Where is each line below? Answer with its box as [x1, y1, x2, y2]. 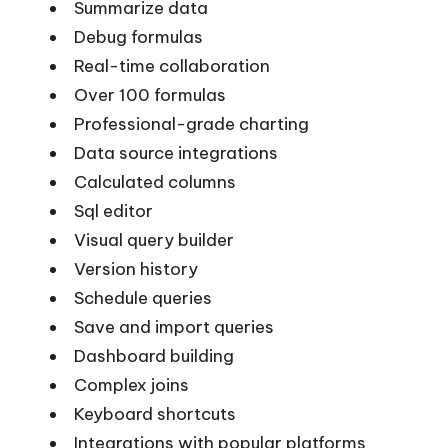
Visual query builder [74, 228, 234, 251]
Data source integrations [74, 141, 278, 164]
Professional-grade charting [74, 112, 309, 135]
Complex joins [74, 373, 189, 396]
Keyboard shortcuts [74, 402, 236, 425]
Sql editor [74, 199, 153, 222]
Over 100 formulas [74, 83, 226, 106]
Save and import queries [74, 315, 274, 338]
